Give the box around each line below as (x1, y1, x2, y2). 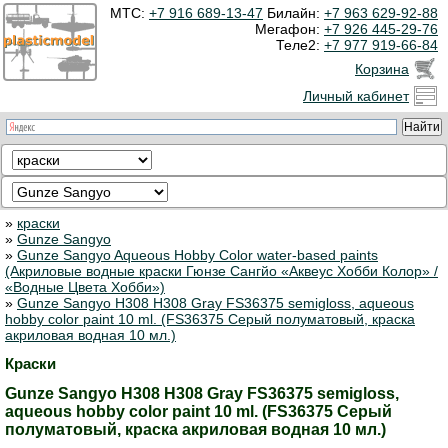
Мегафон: (255, 21, 324, 37)
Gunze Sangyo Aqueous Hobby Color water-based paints (17, 247, 378, 263)
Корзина (355, 61, 409, 77)
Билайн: (267, 5, 324, 21)
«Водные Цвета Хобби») (5, 279, 165, 295)
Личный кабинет (303, 88, 409, 104)
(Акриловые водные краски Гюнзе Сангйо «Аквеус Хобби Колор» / (5, 263, 438, 279)
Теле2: (276, 37, 324, 53)
